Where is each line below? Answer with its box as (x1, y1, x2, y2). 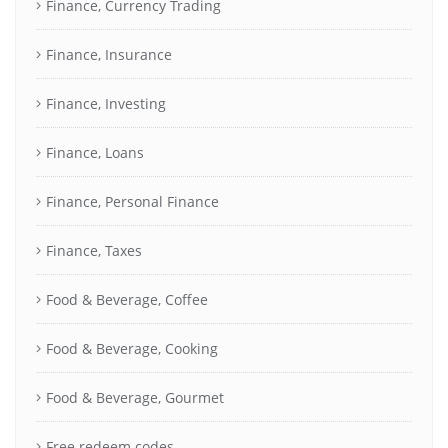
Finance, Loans (46, 142, 144, 162)
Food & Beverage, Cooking (46, 338, 218, 358)
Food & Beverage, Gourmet (46, 387, 224, 407)
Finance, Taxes (46, 240, 142, 260)
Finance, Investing (46, 93, 166, 113)
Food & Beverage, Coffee (46, 289, 208, 309)
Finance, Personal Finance (46, 191, 219, 211)
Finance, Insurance (46, 44, 172, 64)
